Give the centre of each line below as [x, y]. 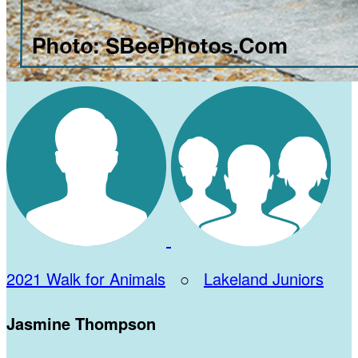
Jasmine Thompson [81, 323]
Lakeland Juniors [264, 278]
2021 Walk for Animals [86, 278]
